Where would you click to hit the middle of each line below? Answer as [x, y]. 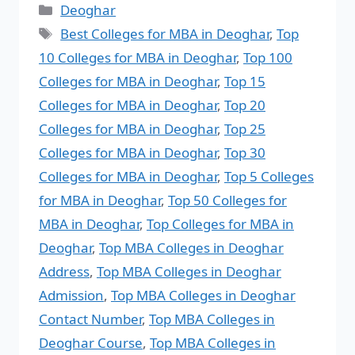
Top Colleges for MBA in [220, 224]
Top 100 [268, 58]
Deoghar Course [91, 343]
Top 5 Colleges [269, 177]
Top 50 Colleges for [227, 200]
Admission [71, 296]
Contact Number [90, 319]
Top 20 [245, 105]
